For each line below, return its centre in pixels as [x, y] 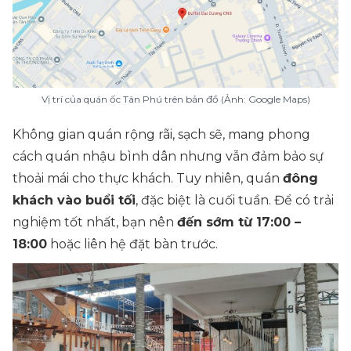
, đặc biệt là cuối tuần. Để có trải [235, 200]
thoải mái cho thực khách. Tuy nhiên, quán [148, 178]
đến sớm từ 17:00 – [239, 222]
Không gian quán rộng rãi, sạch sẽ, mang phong [161, 134]
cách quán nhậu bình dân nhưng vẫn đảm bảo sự [168, 156]
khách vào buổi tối [74, 200]
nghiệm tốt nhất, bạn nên [95, 222]
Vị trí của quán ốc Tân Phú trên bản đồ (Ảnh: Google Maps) [175, 99]
